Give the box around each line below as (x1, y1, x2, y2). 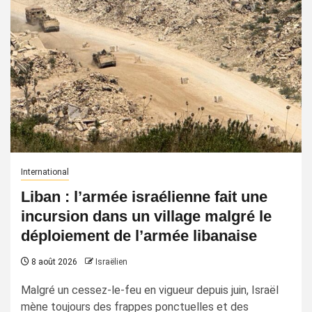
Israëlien (95, 257, 127, 267)
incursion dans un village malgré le (21, 208, 272, 225)
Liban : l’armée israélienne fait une (21, 188, 267, 205)
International (21, 167, 69, 177)
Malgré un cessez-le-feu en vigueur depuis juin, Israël (21, 283, 279, 297)
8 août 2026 (29, 257, 77, 267)
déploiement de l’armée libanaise (21, 227, 257, 244)
